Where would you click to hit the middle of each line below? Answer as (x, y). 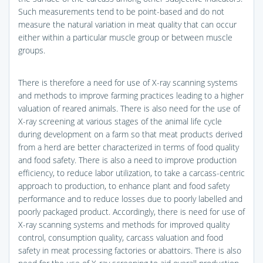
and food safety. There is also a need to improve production (127, 160)
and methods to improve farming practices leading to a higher (131, 95)
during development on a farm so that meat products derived (130, 134)
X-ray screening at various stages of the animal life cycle (120, 121)
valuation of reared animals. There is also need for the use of (129, 108)
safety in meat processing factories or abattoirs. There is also (130, 250)
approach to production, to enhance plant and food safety (124, 186)
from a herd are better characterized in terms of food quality (129, 147)
